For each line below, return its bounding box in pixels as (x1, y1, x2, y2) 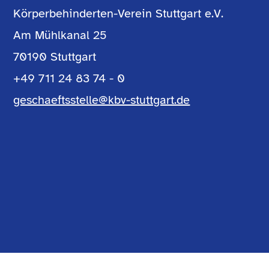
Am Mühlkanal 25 (13, 28, 107, 43)
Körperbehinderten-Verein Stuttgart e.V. (13, 6, 224, 21)
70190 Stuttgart (13, 49, 97, 64)
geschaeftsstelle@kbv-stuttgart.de (13, 92, 190, 107)
